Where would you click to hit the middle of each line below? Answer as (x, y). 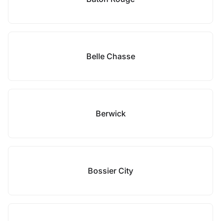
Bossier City (110, 171)
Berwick (110, 113)
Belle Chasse (110, 56)
